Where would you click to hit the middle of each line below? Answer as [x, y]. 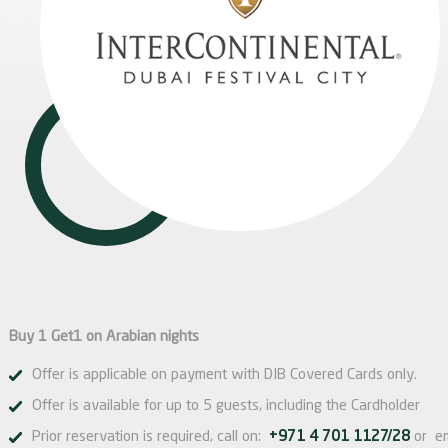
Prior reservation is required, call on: [150, 437]
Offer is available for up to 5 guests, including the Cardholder [226, 406]
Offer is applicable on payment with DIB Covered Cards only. [224, 375]
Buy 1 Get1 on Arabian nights [104, 337]
